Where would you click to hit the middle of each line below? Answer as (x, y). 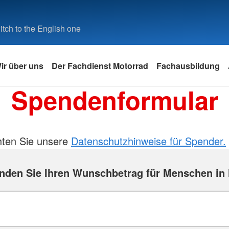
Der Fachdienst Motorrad (100, 65)
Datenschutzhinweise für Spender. (148, 141)
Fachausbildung (188, 65)
